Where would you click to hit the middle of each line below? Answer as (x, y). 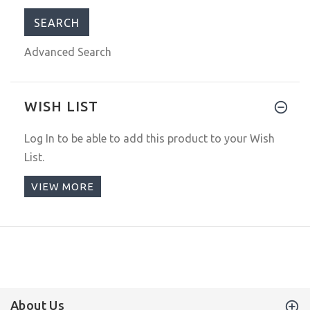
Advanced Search (68, 52)
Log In (39, 138)
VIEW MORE (63, 187)
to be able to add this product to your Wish (165, 138)
